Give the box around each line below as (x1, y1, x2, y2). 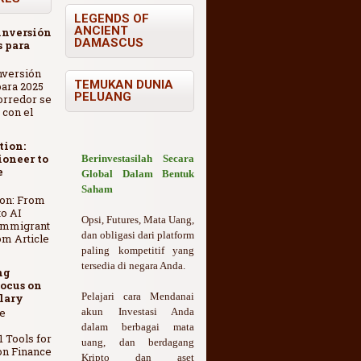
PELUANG (74, 89, 131, 105)
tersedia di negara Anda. (81, 259, 188, 272)
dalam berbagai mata (81, 321, 194, 334)
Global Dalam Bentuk (81, 168, 194, 180)
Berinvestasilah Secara (81, 152, 194, 165)
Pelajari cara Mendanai (81, 290, 194, 303)
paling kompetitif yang (81, 244, 194, 257)
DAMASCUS (74, 35, 143, 51)
